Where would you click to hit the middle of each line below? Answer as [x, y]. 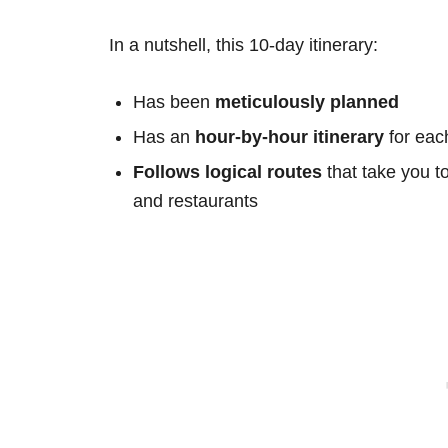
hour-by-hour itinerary [289, 136]
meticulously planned [307, 101]
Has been [174, 101]
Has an [164, 136]
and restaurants [195, 200]
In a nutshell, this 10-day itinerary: [243, 44]
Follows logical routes [227, 171]
